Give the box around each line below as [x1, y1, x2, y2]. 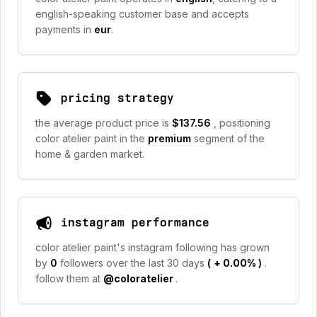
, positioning [214, 117, 270, 129]
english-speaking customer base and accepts [35, 8, 249, 20]
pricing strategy [61, 91, 174, 105]
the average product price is [35, 117, 172, 129]
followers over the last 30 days [60, 257, 207, 269]
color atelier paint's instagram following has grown [35, 241, 270, 253]
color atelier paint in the [35, 132, 148, 144]
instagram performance [61, 216, 209, 229]
